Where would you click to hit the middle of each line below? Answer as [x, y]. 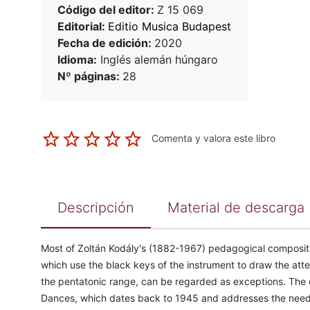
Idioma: [77, 60]
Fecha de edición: [106, 43]
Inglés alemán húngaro [157, 60]
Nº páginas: [90, 76]
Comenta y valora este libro [213, 138]
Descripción [95, 208]
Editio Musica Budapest [169, 27]
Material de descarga [236, 208]
